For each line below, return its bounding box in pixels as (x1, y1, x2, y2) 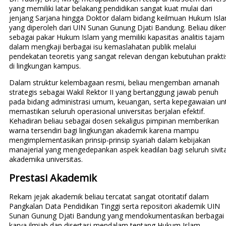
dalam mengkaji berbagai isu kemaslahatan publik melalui (9, 42, 196, 52)
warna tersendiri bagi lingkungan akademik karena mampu (9, 126, 199, 136)
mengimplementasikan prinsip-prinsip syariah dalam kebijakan (9, 135, 210, 145)
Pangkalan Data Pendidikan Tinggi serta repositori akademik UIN (9, 201, 220, 211)
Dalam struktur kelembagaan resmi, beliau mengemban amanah (9, 78, 219, 88)
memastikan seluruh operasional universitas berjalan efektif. (9, 106, 205, 117)
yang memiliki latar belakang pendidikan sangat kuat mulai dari (9, 4, 212, 14)
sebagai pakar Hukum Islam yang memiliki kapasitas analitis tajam (9, 32, 224, 42)
